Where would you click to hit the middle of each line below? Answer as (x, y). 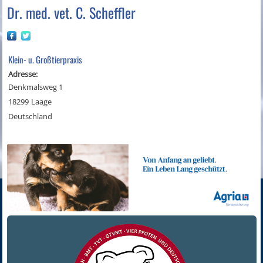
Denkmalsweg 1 (36, 87)
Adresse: (23, 74)
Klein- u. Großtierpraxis (45, 60)
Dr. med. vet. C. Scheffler (72, 13)
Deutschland (31, 117)
